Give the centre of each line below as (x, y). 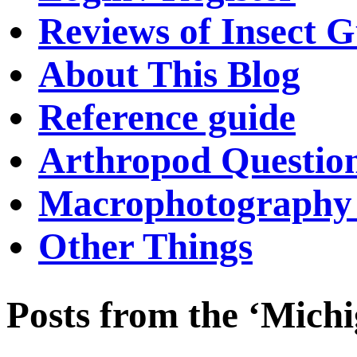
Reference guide (167, 118)
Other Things (145, 247)
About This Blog (169, 75)
